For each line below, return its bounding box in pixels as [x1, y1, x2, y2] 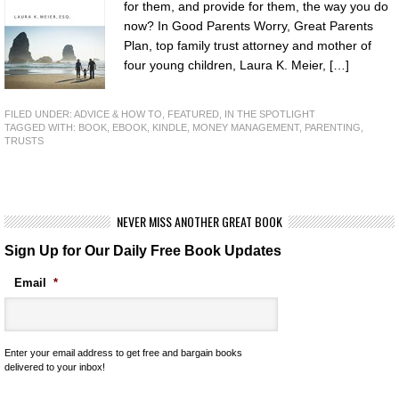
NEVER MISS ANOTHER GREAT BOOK [117, 212, 282, 231]
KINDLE [152, 122, 187, 133]
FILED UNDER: [4, 109, 74, 119]
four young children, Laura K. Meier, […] [124, 58, 349, 72]
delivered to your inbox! [4, 362, 105, 372]
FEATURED [167, 109, 219, 119]
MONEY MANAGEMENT [192, 122, 299, 133]
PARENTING [305, 122, 361, 133]
